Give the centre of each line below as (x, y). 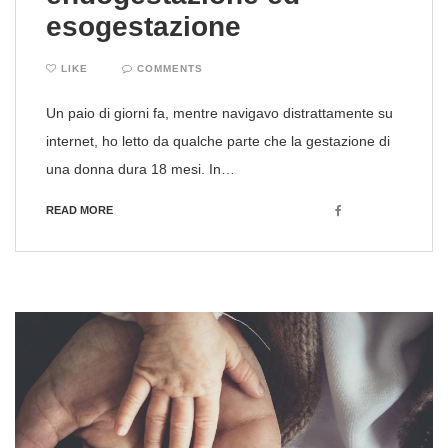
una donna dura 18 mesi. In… (140, 169)
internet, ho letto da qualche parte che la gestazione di (218, 141)
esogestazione (143, 27)
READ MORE (79, 210)
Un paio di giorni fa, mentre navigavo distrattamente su (219, 113)
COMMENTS (168, 69)
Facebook (361, 210)
